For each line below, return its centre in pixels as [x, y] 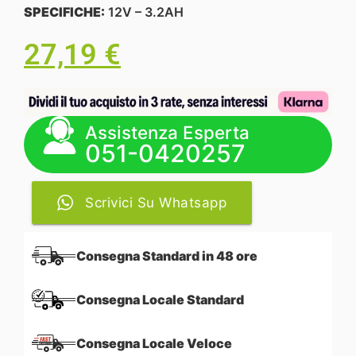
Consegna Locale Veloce [154, 344]
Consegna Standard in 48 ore [167, 256]
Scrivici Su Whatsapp [156, 203]
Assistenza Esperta [168, 133]
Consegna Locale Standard [160, 300]
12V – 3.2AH [144, 12]
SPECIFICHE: [64, 12]
